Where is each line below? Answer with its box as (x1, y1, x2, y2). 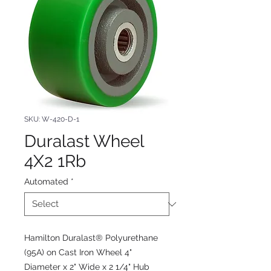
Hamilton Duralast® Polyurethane (24, 233, 158, 243)
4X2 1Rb (24, 151, 86, 171)
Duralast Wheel (24, 131, 144, 151)
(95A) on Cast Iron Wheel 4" (24, 247, 132, 257)
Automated (24, 177, 68, 186)
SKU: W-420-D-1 (24, 115, 79, 123)
